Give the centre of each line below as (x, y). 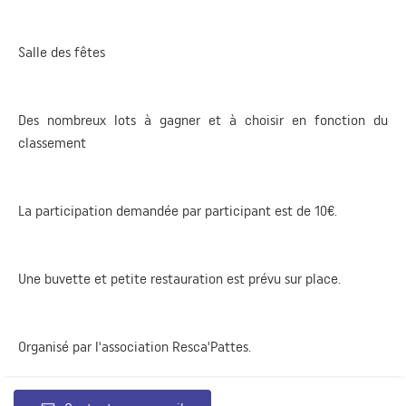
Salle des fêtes (62, 53)
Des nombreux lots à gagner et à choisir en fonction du (203, 121)
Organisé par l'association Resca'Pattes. (135, 347)
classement (52, 143)
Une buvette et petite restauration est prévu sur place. (179, 279)
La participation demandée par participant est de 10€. (178, 211)
